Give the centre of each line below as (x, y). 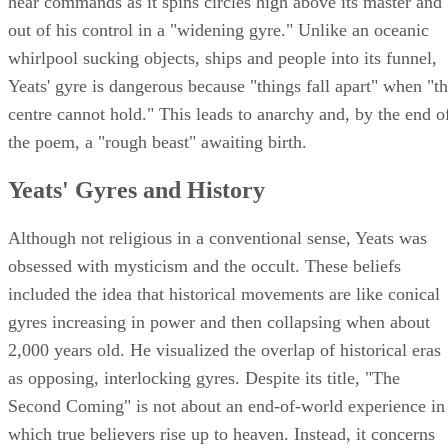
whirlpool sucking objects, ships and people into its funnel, (222, 57)
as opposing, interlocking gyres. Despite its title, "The (204, 377)
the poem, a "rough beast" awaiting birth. (157, 141)
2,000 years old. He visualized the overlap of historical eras (224, 349)
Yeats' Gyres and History (136, 189)
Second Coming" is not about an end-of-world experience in (226, 405)
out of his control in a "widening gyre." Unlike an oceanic (218, 29)
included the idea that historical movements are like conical (224, 293)
